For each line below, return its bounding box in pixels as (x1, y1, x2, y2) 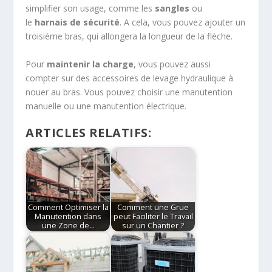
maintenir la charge (47, 58, 134, 70)
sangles (155, 2, 190, 15)
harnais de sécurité (35, 16, 120, 29)
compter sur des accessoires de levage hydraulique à (25, 72, 234, 84)
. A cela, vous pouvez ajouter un (120, 16, 246, 29)
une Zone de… (41, 220, 95, 231)
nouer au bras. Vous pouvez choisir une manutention (25, 86, 233, 98)
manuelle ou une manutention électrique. (25, 100, 187, 112)
